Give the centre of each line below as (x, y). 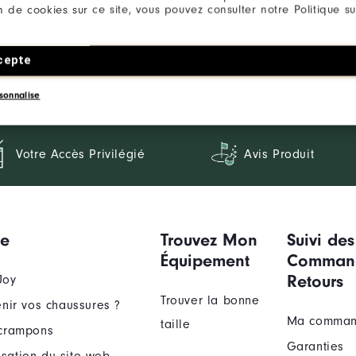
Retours (315, 282)
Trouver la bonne (210, 301)
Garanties (315, 347)
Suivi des (320, 240)
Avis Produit (279, 155)
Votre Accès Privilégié (81, 155)
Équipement (205, 261)
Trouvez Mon (209, 240)
